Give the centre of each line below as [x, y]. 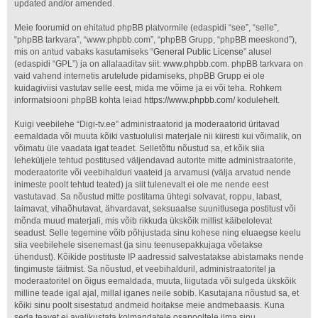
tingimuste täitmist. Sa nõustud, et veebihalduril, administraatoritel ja [145, 269]
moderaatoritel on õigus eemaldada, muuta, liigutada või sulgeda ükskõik [155, 281]
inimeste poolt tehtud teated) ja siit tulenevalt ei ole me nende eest [141, 185]
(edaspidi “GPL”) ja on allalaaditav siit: [89, 64]
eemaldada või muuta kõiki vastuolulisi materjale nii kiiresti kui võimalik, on [158, 136]
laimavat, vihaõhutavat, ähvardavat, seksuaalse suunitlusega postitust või [155, 209]
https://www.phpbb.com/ [190, 100]
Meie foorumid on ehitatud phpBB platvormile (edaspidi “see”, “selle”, [147, 28]
